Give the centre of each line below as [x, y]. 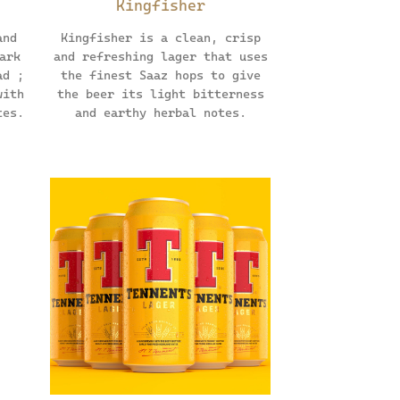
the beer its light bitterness [160, 93]
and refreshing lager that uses [160, 56]
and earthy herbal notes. [160, 112]
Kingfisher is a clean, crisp [160, 37]
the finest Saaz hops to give [160, 75]
